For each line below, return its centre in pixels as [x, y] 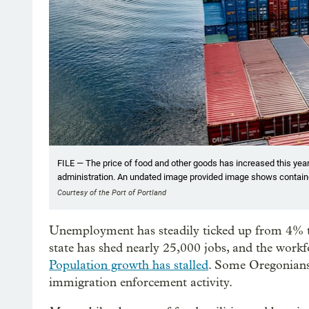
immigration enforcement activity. [141, 282]
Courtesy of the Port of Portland [112, 192]
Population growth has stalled [129, 265]
